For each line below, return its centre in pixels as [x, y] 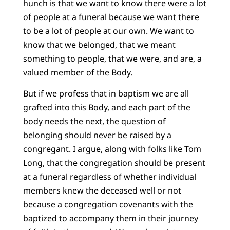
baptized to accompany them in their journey [110, 218]
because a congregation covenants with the [108, 205]
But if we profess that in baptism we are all [106, 94]
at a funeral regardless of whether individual [109, 177]
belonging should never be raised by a [97, 135]
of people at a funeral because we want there [111, 17]
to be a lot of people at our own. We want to [108, 31]
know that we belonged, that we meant [99, 44]
